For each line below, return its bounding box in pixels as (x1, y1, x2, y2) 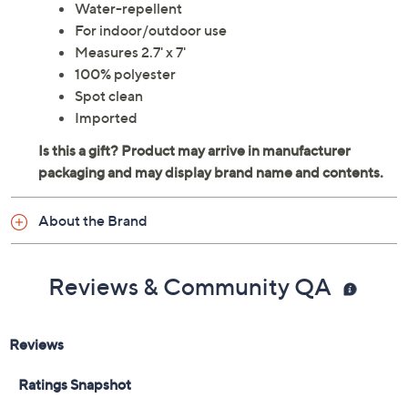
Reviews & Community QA (48, 272, 336, 301)
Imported (75, 108, 138, 127)
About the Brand (38, 211, 148, 229)
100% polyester (75, 65, 176, 83)
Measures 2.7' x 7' (75, 43, 186, 61)
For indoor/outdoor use (75, 21, 227, 39)
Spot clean (75, 87, 143, 105)
